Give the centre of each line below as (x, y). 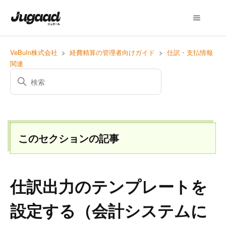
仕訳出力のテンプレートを (109, 186)
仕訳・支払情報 (190, 52)
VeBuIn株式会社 (34, 52)
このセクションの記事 (69, 138)
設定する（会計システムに (109, 210)
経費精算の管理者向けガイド (112, 52)
